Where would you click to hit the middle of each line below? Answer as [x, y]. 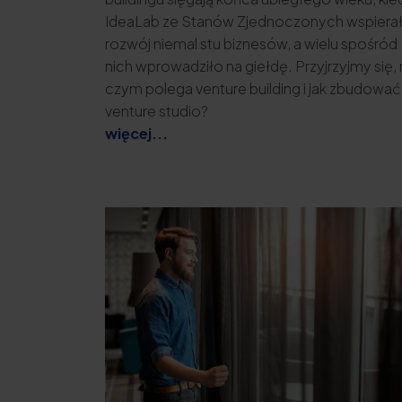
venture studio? [157, 111]
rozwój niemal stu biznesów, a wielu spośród [251, 44]
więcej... [136, 134]
